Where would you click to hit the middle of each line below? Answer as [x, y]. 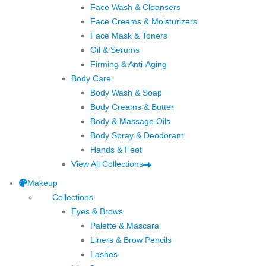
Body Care [91, 79]
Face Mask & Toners [129, 36]
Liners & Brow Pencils [131, 240]
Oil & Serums [115, 50]
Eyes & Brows [97, 212]
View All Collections [107, 164]
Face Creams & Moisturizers [144, 22]
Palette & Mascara [125, 226]
